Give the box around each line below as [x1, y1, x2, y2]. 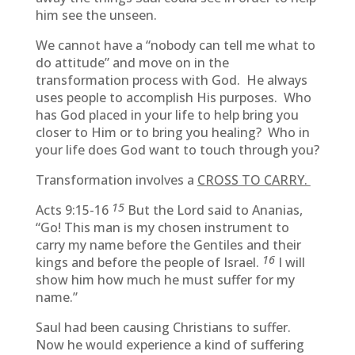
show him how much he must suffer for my [35, 271, 295, 288]
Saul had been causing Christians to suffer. [35, 319, 294, 336]
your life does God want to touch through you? [35, 141, 319, 158]
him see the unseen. [35, 6, 157, 24]
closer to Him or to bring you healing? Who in [35, 124, 310, 141]
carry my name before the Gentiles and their [35, 236, 301, 254]
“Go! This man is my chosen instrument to [35, 219, 289, 236]
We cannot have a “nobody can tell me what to [35, 36, 315, 54]
